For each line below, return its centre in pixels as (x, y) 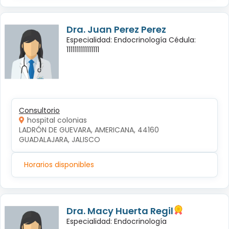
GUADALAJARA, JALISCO (60, 140)
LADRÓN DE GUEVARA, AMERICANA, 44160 (90, 130)
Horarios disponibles (59, 165)
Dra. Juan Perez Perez (116, 30)
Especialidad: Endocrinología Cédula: (131, 40)
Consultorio (39, 111)
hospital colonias (57, 120)
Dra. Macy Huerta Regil (120, 211)
